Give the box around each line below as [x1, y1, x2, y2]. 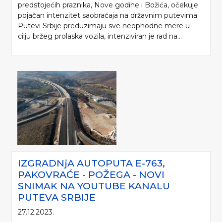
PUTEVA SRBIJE [18, 191, 96, 204]
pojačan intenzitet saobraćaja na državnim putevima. [18, 11, 199, 20]
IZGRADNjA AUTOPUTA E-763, [18, 157, 165, 169]
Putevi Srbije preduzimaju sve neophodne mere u [18, 21, 190, 31]
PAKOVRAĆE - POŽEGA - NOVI [18, 168, 165, 181]
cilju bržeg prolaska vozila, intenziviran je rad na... [18, 32, 182, 41]
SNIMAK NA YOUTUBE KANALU [18, 180, 170, 192]
